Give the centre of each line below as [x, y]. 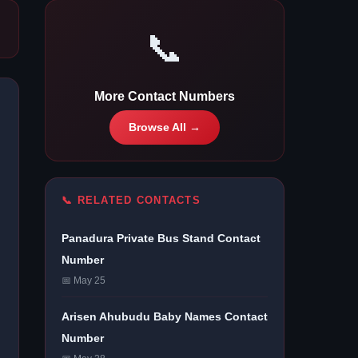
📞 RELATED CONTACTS [131, 200]
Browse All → [165, 127]
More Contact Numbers [165, 96]
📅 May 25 [84, 280]
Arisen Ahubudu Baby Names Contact [165, 316]
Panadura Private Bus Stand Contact [161, 238]
